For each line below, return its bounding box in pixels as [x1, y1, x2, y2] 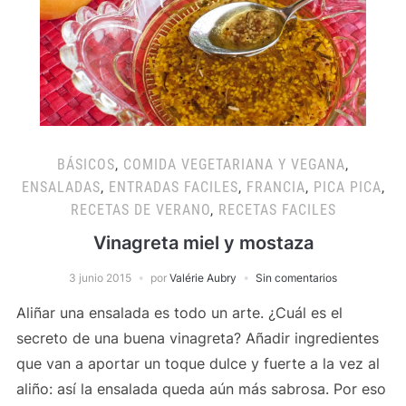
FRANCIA [246, 178, 305, 196]
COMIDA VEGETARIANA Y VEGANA [123, 155, 345, 173]
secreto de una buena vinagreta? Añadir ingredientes [15, 328, 379, 347]
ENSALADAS [21, 178, 101, 196]
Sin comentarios [256, 270, 337, 285]
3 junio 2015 [69, 270, 131, 285]
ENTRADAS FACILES [108, 178, 238, 196]
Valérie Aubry [169, 270, 237, 285]
